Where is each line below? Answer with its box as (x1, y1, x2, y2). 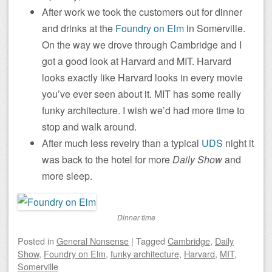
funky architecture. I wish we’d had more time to (42, 103, 245, 117)
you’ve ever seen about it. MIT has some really (42, 86, 241, 101)
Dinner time (117, 211, 155, 222)
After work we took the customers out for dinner (42, 4, 242, 19)
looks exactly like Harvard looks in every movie (42, 70, 243, 84)
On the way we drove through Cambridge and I (42, 37, 242, 52)
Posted (18, 234, 47, 247)
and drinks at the (42, 21, 115, 35)
